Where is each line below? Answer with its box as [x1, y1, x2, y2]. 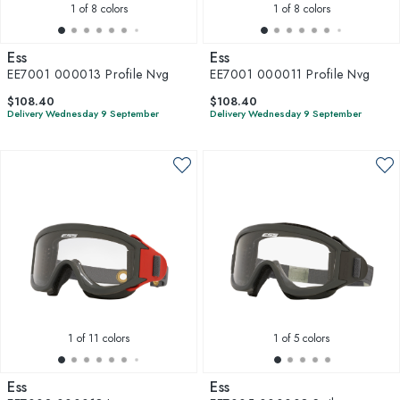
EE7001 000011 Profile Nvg [210, 65, 371, 83]
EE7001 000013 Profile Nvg [7, 65, 170, 83]
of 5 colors [279, 330, 329, 346]
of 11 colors [73, 330, 129, 346]
